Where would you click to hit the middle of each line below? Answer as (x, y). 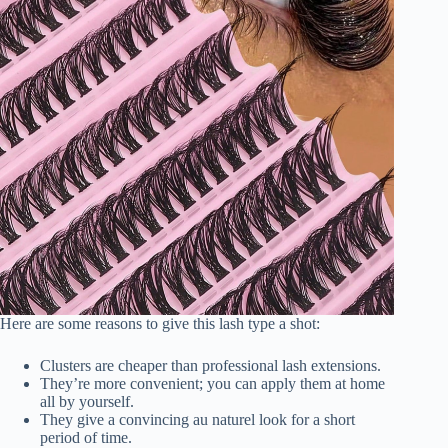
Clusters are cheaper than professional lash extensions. (210, 365)
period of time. (86, 437)
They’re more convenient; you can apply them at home (212, 383)
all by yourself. (87, 401)
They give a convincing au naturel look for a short (197, 419)
